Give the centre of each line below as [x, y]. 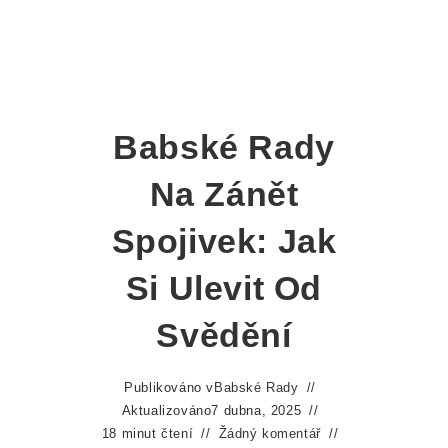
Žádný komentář [269, 433]
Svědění [224, 335]
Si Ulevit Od [224, 288]
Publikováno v [169, 387]
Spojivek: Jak [224, 241]
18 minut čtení [147, 433]
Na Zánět [224, 194]
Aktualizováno [166, 410]
